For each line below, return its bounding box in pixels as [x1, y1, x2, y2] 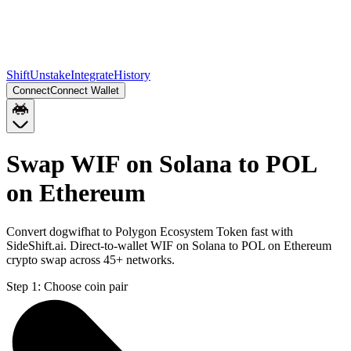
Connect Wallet [50, 85, 119, 96]
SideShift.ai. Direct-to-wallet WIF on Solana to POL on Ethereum [6, 238, 331, 252]
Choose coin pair [44, 279, 128, 293]
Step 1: [6, 279, 41, 293]
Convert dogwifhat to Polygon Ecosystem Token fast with [6, 224, 293, 238]
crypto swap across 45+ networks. [6, 252, 175, 266]
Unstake [30, 68, 71, 81]
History [114, 68, 150, 81]
